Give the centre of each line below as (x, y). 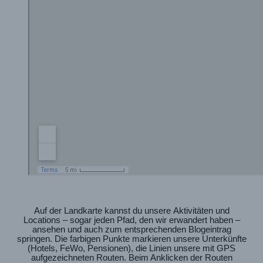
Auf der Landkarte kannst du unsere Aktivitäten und (131, 211)
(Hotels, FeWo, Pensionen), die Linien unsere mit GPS (131, 249)
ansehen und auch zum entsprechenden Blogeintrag (131, 230)
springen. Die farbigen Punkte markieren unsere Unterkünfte (131, 239)
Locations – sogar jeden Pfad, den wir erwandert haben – (131, 220)
